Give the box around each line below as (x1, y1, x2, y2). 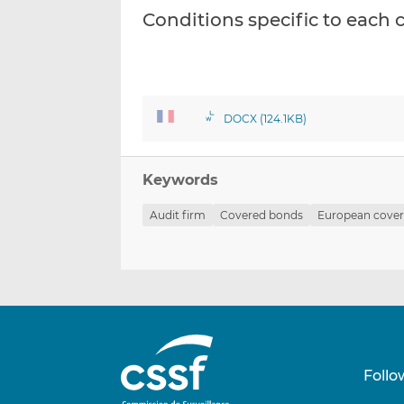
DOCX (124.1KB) (223, 112, 307, 126)
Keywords (142, 171, 219, 189)
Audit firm (150, 208, 207, 223)
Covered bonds (220, 208, 304, 223)
